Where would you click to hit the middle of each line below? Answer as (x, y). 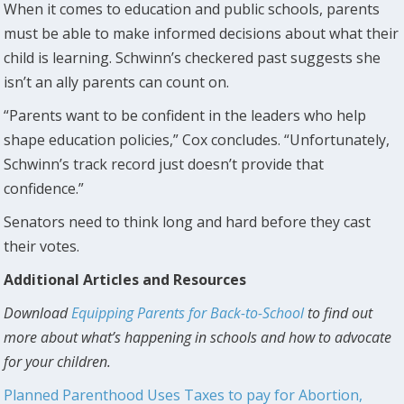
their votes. (42, 246)
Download (38, 312)
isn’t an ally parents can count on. (117, 82)
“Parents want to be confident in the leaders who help (185, 115)
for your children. (58, 361)
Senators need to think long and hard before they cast (188, 221)
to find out (339, 312)
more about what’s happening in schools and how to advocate (198, 337)
